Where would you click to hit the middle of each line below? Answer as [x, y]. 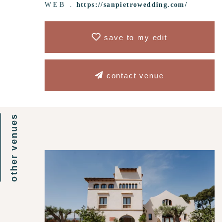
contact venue [134, 76]
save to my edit [135, 38]
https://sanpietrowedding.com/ [132, 5]
